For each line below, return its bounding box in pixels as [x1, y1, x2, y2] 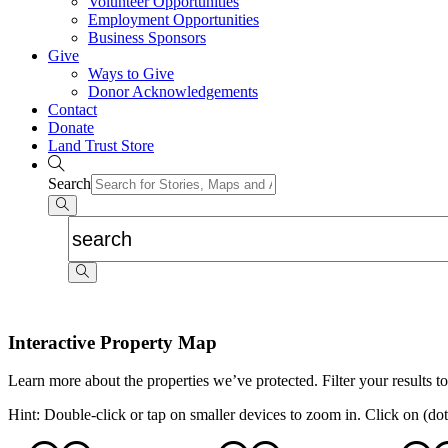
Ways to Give [88, 65, 174, 82]
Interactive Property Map [8, 331, 217, 353]
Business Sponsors [88, 29, 206, 46]
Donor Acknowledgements [88, 83, 258, 100]
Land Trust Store [48, 137, 154, 154]
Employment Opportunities [88, 11, 259, 28]
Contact [48, 101, 97, 118]
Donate [48, 119, 94, 136]
